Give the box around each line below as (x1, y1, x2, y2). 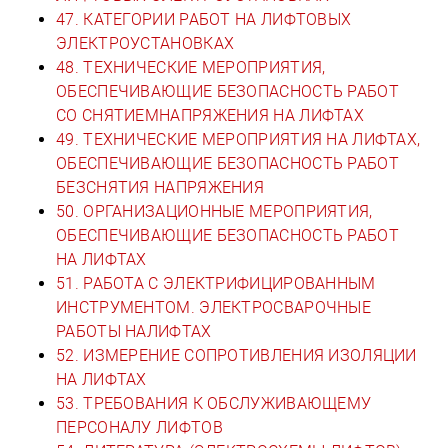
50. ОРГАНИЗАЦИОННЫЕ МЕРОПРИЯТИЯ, (56, 201, 373, 221)
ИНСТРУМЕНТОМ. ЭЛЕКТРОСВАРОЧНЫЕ (56, 297, 371, 317)
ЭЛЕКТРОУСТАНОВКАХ (56, 33, 235, 53)
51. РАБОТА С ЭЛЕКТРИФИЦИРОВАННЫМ (56, 273, 376, 293)
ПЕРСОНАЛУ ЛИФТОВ (56, 417, 223, 437)
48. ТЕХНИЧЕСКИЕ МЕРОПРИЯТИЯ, (56, 57, 326, 77)
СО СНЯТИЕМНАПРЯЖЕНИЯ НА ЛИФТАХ (56, 105, 364, 125)
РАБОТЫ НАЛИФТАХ (56, 321, 212, 341)
